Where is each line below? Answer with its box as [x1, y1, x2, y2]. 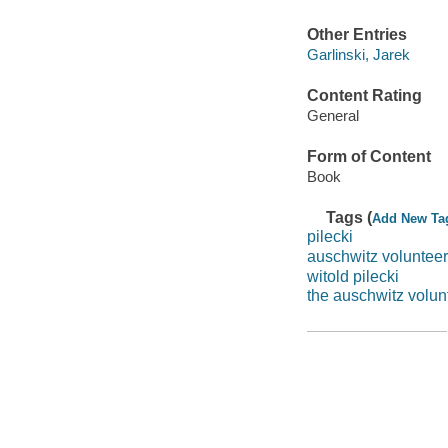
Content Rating [306, 87, 422, 105]
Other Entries [306, 26, 407, 44]
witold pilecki [306, 267, 399, 285]
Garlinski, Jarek [306, 45, 410, 63]
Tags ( [326, 208, 373, 226]
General [306, 106, 359, 124]
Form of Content [306, 148, 431, 166]
